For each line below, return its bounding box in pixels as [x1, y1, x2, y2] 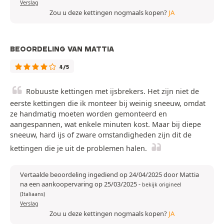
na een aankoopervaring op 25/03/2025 [20, 179, 138, 189]
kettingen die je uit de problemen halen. [10, 143, 147, 153]
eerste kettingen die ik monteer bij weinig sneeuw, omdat [10, 98, 205, 108]
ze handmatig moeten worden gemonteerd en [10, 109, 167, 119]
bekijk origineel [142, 181, 181, 188]
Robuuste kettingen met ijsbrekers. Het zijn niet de [26, 86, 199, 96]
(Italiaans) [20, 190, 45, 198]
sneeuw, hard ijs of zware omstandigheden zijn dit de [10, 130, 191, 140]
